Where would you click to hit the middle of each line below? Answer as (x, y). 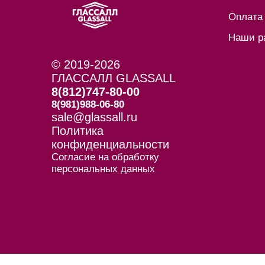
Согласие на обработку (105, 157)
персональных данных (103, 169)
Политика (77, 131)
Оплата (245, 17)
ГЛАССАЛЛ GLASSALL (114, 78)
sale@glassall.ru (94, 117)
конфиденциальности (110, 145)
